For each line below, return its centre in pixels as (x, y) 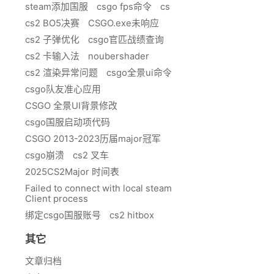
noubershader (119, 57)
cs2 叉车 (91, 156)
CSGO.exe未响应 (124, 24)
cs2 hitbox (132, 216)
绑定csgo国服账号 (63, 216)
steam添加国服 (57, 7)
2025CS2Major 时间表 (72, 172)
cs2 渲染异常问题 (61, 73)
